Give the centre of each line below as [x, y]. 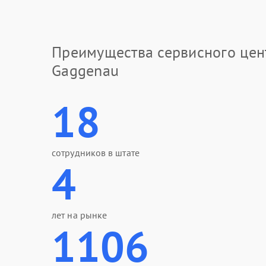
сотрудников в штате [96, 153]
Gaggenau [85, 70]
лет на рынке [80, 215]
